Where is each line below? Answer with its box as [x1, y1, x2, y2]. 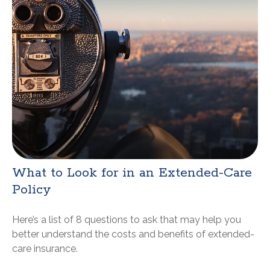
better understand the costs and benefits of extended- [12, 228, 254, 240]
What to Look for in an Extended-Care [12, 165, 252, 182]
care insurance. [12, 243, 78, 255]
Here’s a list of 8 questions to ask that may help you [12, 214, 241, 226]
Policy [12, 181, 51, 199]
